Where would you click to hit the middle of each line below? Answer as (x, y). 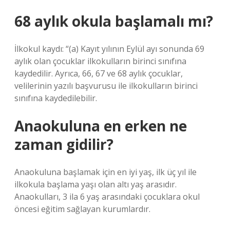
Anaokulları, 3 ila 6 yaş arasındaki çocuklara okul (107, 197)
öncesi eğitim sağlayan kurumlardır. (82, 209)
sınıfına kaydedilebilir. (56, 98)
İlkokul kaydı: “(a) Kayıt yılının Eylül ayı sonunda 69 (109, 49)
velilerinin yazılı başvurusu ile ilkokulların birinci (106, 86)
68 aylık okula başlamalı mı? (114, 21)
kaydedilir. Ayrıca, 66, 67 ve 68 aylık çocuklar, (99, 73)
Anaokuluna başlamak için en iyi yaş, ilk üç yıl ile (106, 172)
